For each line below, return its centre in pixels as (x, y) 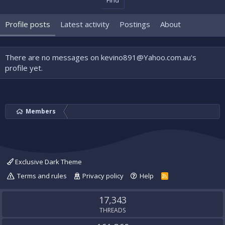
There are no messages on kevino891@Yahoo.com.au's (101, 57)
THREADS (113, 210)
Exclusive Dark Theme (48, 162)
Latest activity (85, 24)
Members (41, 111)
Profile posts (28, 24)
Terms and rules (42, 176)
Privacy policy (103, 176)
